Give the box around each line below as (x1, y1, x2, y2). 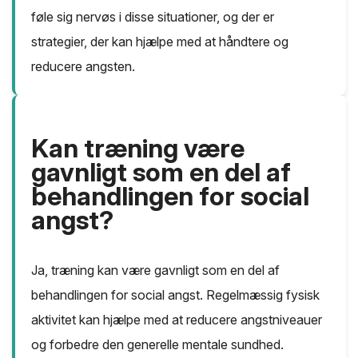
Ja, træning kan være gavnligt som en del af (31, 262, 280, 279)
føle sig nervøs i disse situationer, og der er (31, 9, 274, 26)
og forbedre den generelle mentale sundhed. (31, 336, 284, 353)
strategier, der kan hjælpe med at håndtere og (31, 34, 288, 50)
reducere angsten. (31, 58, 135, 75)
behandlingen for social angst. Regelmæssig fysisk (31, 287, 320, 304)
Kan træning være (31, 133, 245, 165)
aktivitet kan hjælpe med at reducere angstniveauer (31, 312, 322, 328)
